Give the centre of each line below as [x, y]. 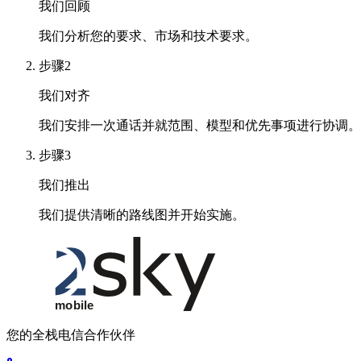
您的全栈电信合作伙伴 [71, 335]
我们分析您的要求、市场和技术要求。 [148, 36]
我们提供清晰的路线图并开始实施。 [142, 215]
